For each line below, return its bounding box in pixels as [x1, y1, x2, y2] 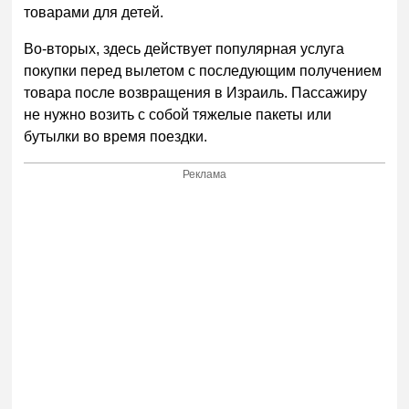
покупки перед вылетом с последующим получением [24, 63, 383, 79]
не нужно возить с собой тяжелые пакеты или [24, 107, 332, 123]
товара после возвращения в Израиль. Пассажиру [24, 85, 368, 101]
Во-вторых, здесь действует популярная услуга [24, 41, 345, 58]
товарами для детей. [24, 5, 164, 21]
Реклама [183, 168, 227, 182]
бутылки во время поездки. [24, 129, 208, 145]
